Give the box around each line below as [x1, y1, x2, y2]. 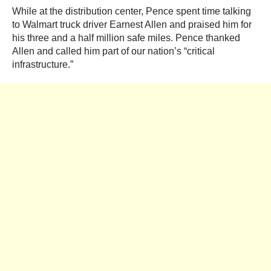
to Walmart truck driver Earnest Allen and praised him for [12, 19, 252, 30]
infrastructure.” [12, 59, 73, 70]
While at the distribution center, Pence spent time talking [12, 6, 251, 17]
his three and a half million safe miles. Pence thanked [12, 33, 240, 44]
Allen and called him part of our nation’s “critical [12, 46, 215, 57]
